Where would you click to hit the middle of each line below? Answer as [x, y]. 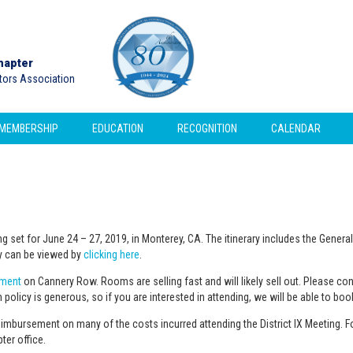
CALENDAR [296, 128]
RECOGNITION [207, 128]
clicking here [111, 254]
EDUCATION [118, 128]
